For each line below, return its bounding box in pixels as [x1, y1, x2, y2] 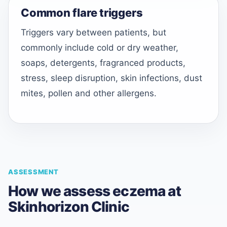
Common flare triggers [21, 6, 143, 20]
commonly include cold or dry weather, [21, 43, 178, 53]
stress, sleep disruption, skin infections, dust [21, 73, 202, 84]
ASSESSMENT [8, 167, 59, 176]
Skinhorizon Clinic [8, 198, 129, 215]
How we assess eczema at [8, 182, 181, 200]
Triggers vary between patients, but [21, 27, 166, 38]
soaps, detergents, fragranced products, [21, 58, 185, 68]
